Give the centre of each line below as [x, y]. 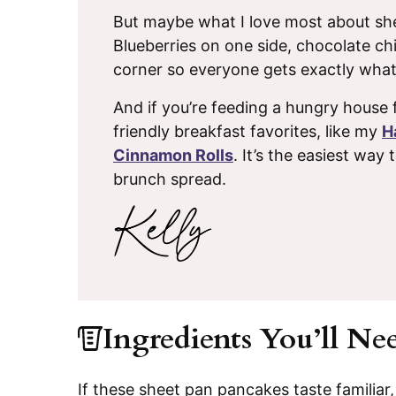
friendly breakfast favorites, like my [247, 131]
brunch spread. [170, 179]
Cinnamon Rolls [173, 155]
